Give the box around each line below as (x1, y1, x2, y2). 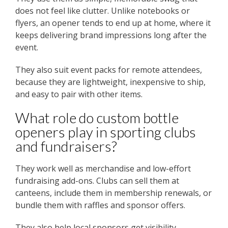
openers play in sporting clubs (15, 123, 196, 141)
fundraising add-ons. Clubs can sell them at (15, 175, 179, 187)
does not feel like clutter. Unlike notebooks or (15, 5, 190, 17)
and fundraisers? (15, 137, 117, 155)
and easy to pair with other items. (15, 89, 142, 100)
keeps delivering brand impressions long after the (15, 30, 207, 41)
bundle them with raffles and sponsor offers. (15, 199, 185, 211)
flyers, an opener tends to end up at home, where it (15, 17, 211, 29)
